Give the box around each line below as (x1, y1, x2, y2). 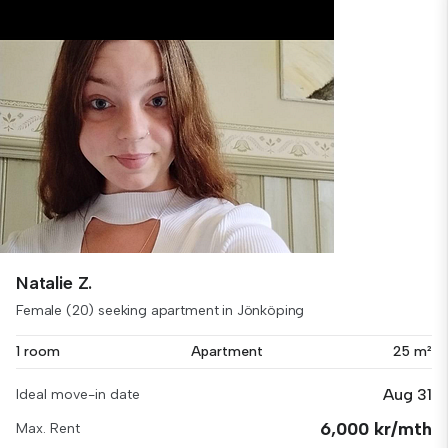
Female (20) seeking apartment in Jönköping (16, 302, 305, 319)
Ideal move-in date (16, 386, 140, 403)
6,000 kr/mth (320, 418, 432, 440)
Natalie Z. (16, 272, 93, 294)
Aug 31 (383, 385, 432, 404)
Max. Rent (16, 420, 80, 437)
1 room (16, 343, 60, 360)
